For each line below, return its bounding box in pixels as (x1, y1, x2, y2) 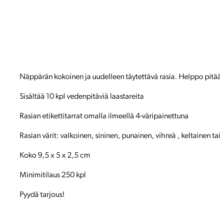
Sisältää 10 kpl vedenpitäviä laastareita (20, 93, 144, 101)
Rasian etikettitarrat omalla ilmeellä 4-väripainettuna (20, 112, 189, 121)
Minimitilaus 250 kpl (20, 171, 86, 180)
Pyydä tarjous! (20, 191, 65, 199)
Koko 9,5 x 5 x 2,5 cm (20, 152, 90, 160)
